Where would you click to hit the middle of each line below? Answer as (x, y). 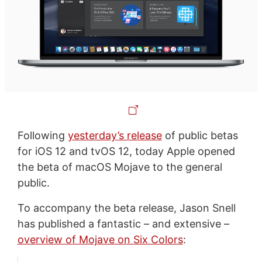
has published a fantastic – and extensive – (123, 224)
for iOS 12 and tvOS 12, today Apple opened (126, 151)
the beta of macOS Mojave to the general (120, 167)
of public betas (200, 136)
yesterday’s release (115, 136)
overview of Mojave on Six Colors (100, 240)
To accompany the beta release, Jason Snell (126, 208)
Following (42, 136)
